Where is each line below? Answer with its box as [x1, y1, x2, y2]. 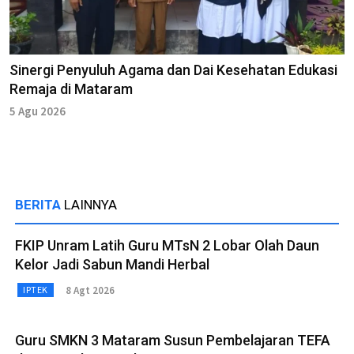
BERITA [15, 197, 64, 213]
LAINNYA [64, 197, 117, 213]
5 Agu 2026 [9, 104, 66, 119]
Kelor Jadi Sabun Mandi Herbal [15, 256, 209, 273]
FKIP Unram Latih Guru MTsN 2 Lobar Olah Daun [15, 237, 319, 254]
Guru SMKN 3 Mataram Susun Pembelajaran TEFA [15, 332, 330, 349]
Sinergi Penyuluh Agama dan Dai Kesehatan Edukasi [9, 62, 337, 79]
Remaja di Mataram [9, 81, 133, 98]
